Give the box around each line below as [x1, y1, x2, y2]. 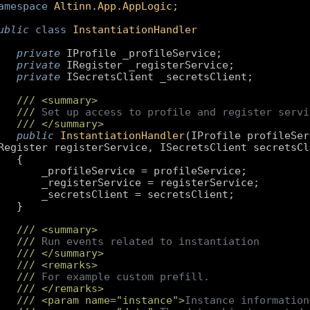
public [16, 129, 54, 143]
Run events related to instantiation [35, 235, 259, 248]
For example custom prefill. [35, 271, 210, 284]
